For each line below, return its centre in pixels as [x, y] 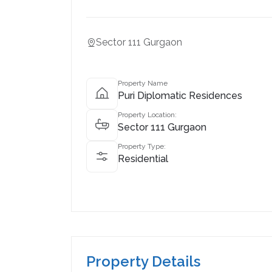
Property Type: [142, 146]
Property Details [143, 261]
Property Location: [147, 115]
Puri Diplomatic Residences [180, 96]
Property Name [143, 83]
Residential [143, 159]
